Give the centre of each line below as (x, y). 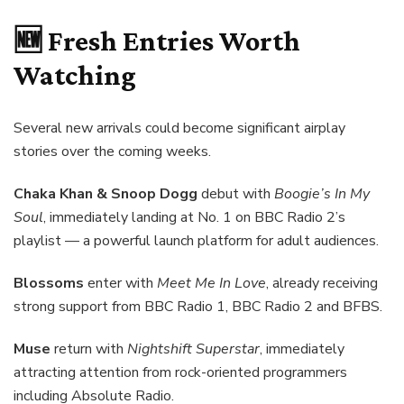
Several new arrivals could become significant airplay (179, 128)
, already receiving (322, 283)
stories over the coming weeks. (112, 151)
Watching (75, 74)
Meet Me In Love (211, 283)
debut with (236, 193)
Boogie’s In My (322, 193)
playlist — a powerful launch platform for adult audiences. (196, 240)
